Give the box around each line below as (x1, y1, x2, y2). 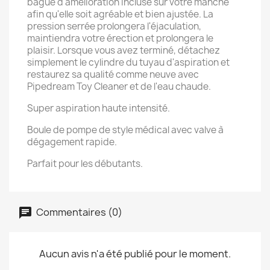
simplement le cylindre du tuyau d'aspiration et (27, 56, 230, 69)
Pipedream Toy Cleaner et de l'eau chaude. (27, 80, 211, 93)
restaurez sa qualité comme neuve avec (27, 68, 199, 81)
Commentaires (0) (34, 205, 122, 219)
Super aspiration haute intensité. (27, 102, 170, 115)
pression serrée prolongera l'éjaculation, (27, 20, 201, 33)
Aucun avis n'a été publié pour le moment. (39, 247, 231, 260)
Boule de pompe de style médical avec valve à (27, 124, 224, 136)
